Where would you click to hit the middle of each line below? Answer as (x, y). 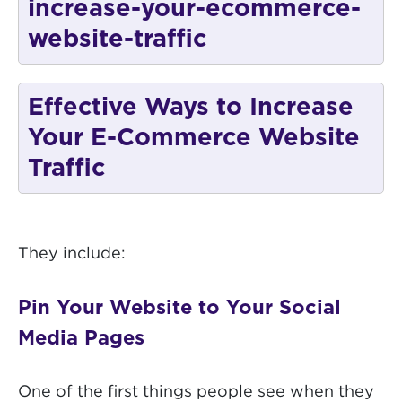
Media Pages (81, 339)
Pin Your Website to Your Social (179, 308)
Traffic (66, 169)
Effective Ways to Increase (191, 108)
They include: (72, 254)
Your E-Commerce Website (194, 138)
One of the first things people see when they (196, 393)
